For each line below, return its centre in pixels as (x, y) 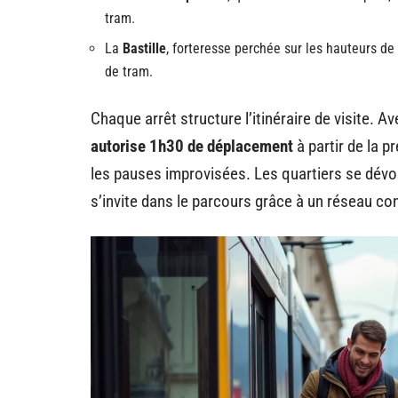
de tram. (129, 71)
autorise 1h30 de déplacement (192, 146)
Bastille (144, 48)
